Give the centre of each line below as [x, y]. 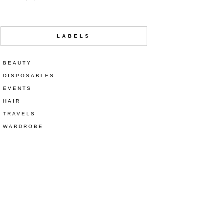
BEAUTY [17, 63]
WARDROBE [23, 127]
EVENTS [17, 88]
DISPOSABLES [29, 76]
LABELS [74, 36]
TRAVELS [19, 114]
